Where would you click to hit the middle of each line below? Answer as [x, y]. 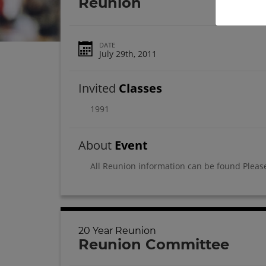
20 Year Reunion [117, 231]
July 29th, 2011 [128, 53]
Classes [140, 88]
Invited [99, 88]
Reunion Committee [154, 245]
